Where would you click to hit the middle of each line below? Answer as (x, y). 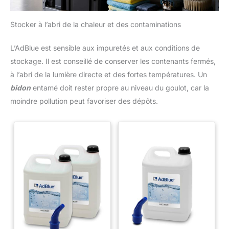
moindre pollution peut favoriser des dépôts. (84, 101)
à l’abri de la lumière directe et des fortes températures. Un (109, 74)
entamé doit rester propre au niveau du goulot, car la (120, 87)
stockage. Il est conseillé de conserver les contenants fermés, (113, 61)
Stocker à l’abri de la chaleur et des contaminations (96, 24)
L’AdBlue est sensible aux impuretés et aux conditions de (105, 48)
